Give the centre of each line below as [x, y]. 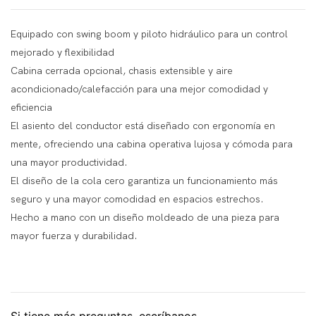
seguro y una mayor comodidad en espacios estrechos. [137, 200]
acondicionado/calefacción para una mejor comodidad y [139, 90]
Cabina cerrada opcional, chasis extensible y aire [122, 71]
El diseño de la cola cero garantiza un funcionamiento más [144, 181]
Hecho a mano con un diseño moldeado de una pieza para [145, 218]
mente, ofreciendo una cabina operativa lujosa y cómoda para [152, 145]
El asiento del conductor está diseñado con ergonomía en [143, 126]
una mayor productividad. [69, 163]
